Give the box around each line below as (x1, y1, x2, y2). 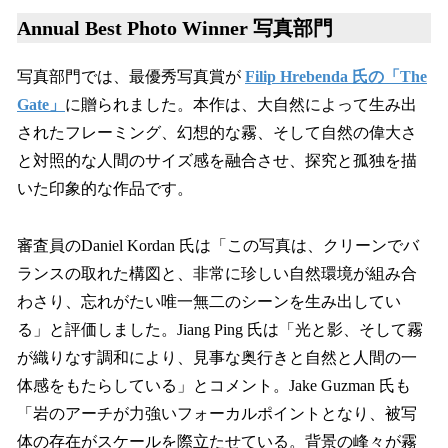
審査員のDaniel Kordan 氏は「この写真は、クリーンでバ (17, 236, 419, 254)
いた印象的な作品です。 (17, 180, 193, 198)
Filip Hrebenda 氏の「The (245, 68, 427, 86)
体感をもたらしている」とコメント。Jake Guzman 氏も (17, 376, 411, 394)
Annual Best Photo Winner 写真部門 (17, 17, 358, 40)
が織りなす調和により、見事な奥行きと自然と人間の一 (17, 348, 417, 366)
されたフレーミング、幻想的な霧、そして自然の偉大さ (17, 124, 417, 142)
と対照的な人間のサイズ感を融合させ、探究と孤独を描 (17, 152, 417, 170)
